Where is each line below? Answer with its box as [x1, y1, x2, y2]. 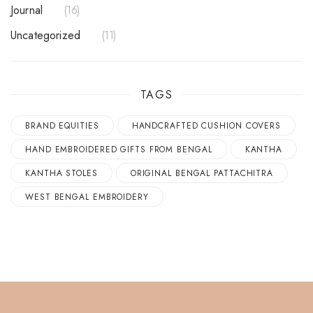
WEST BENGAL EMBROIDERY [25, 191, 149, 204]
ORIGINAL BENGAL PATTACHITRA [130, 167, 274, 180]
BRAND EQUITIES [25, 119, 99, 133]
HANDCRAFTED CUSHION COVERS [131, 119, 282, 133]
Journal [13, 1, 43, 18]
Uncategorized [17, 27, 81, 43]
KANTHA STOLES [25, 167, 98, 180]
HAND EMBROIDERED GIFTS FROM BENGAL [25, 143, 212, 156]
